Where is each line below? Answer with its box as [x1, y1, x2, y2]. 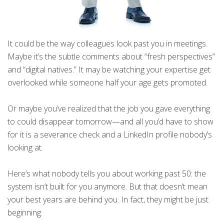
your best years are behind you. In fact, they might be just [7, 194, 208, 205]
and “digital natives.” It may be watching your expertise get [7, 64, 210, 75]
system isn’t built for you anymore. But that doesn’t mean [7, 181, 207, 192]
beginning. [7, 207, 42, 218]
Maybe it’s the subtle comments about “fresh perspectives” [7, 51, 215, 62]
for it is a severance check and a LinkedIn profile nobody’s [7, 129, 212, 140]
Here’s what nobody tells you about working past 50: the [7, 168, 206, 179]
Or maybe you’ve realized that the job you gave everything [7, 103, 210, 114]
